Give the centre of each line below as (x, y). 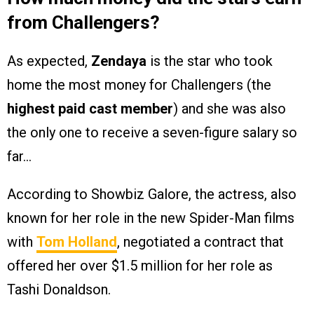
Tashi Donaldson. (59, 290)
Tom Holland (77, 242)
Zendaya (119, 61)
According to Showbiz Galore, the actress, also (152, 194)
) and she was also (230, 109)
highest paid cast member (90, 109)
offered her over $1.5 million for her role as (140, 266)
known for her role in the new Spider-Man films (151, 218)
